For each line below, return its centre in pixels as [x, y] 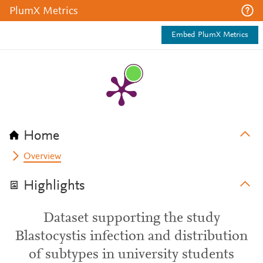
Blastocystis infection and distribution [131, 237]
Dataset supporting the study [131, 218]
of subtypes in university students [131, 255]
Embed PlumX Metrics [210, 35]
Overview [43, 157]
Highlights [54, 186]
